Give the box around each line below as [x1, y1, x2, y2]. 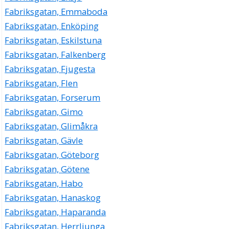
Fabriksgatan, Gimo [5, 105, 83, 118]
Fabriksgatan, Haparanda [5, 205, 106, 218]
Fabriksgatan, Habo [5, 177, 83, 189]
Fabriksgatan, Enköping [5, 19, 99, 32]
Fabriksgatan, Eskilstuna [5, 34, 102, 46]
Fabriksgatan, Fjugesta [5, 62, 96, 75]
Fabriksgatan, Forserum [5, 91, 101, 103]
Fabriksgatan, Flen [5, 77, 78, 89]
